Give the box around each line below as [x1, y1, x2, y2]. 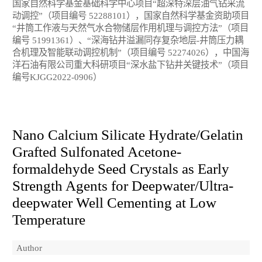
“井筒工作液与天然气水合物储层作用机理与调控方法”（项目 [12, 23, 249, 33]
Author [16, 242, 42, 253]
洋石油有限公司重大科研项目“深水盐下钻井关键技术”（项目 [12, 60, 249, 70]
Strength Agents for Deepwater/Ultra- [12, 177, 233, 194]
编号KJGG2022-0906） [12, 72, 102, 82]
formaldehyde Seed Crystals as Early [12, 160, 229, 177]
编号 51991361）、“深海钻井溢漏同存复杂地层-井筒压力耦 [12, 35, 243, 46]
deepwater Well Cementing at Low [12, 194, 216, 211]
